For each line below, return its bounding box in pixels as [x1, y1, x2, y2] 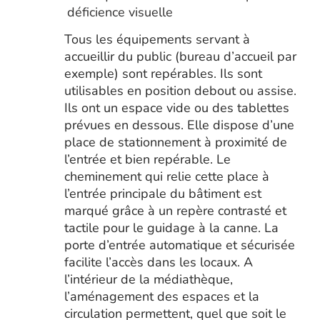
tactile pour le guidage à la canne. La [64, 219, 279, 236]
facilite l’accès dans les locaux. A [64, 254, 253, 271]
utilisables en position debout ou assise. [64, 82, 296, 99]
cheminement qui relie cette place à [64, 168, 269, 185]
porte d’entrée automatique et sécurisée [64, 236, 295, 254]
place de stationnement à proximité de [64, 134, 287, 151]
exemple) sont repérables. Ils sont [64, 65, 262, 82]
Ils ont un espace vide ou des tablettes [64, 99, 289, 116]
